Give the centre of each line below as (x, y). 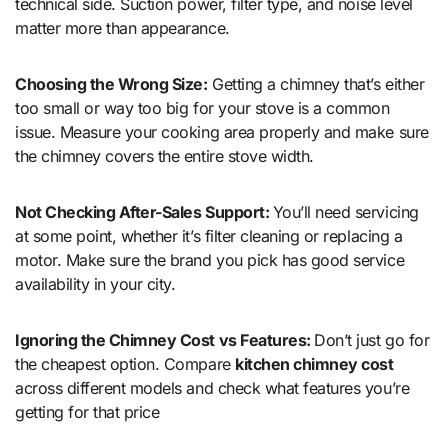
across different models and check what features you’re (212, 388)
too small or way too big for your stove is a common (202, 108)
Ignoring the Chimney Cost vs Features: (165, 340)
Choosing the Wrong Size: (111, 84)
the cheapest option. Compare (125, 364)
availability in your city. (95, 284)
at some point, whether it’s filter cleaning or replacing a (209, 236)
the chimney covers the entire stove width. (164, 156)
